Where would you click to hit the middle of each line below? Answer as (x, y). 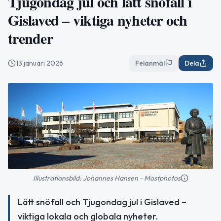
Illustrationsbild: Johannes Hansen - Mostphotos (107, 178)
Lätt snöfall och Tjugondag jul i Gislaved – (102, 202)
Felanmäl (150, 63)
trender (30, 38)
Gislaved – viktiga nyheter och (98, 20)
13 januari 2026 (39, 63)
